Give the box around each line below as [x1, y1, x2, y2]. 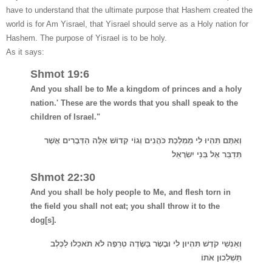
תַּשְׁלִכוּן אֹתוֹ [201, 253, 242, 262]
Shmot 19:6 [30, 68, 89, 81]
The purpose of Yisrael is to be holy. [38, 33, 167, 42]
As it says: [6, 47, 44, 56]
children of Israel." [30, 112, 100, 122]
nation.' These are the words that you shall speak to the [30, 98, 238, 108]
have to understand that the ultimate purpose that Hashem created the [6, 5, 253, 15]
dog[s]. [30, 216, 56, 225]
